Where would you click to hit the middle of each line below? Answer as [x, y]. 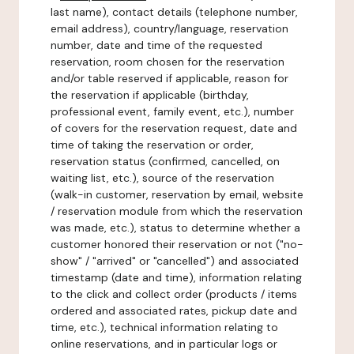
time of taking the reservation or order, [152, 145]
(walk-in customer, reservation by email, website [177, 194]
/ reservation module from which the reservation [177, 211]
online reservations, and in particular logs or [164, 344]
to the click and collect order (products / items [174, 294]
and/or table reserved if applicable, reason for [169, 78]
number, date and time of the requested [156, 45]
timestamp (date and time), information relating [176, 277]
